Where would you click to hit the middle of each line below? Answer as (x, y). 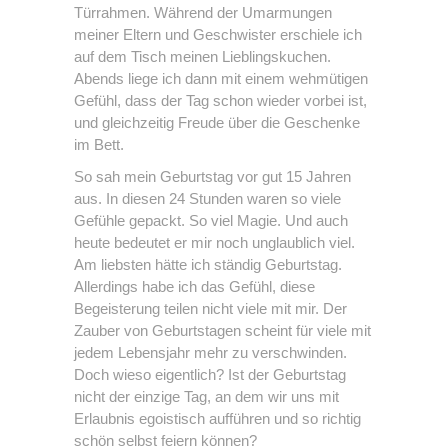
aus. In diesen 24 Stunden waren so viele (207, 199)
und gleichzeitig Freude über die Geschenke (217, 123)
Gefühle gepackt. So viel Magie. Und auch (211, 221)
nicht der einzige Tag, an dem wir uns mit (206, 397)
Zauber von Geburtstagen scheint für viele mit (222, 331)
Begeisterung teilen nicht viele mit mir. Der (210, 309)
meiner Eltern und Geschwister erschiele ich (218, 35)
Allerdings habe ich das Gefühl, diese (194, 287)
